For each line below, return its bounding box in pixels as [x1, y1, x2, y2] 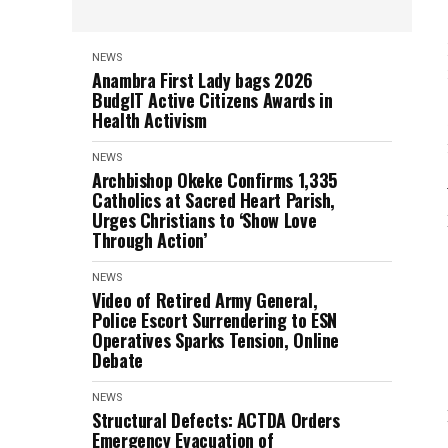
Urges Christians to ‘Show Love [92, 207, 317, 233]
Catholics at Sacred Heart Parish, [92, 187, 336, 213]
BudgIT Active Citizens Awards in [92, 87, 333, 113]
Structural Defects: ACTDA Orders [92, 407, 340, 433]
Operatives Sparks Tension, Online [92, 327, 340, 353]
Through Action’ [92, 227, 207, 253]
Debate [92, 347, 143, 373]
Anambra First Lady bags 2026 [92, 67, 313, 93]
